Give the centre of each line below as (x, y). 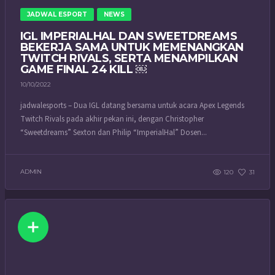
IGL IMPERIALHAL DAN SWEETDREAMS (129, 36)
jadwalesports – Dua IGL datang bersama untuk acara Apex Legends (132, 106)
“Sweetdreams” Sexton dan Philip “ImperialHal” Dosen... (114, 133)
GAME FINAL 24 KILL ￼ (83, 69)
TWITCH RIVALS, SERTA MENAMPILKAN (129, 58)
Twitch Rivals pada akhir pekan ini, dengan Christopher (112, 119)
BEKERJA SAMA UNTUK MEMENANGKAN (132, 47)
